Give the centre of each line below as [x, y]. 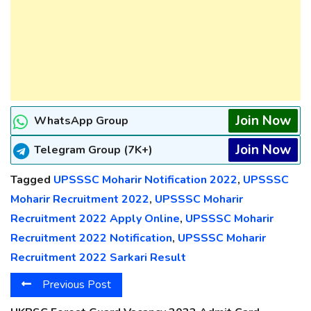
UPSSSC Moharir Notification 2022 [145, 180]
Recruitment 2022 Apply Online [95, 219]
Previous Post [77, 285]
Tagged [32, 180]
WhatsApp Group [81, 121]
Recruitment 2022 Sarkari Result [98, 258]
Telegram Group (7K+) [93, 150]
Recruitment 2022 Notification [91, 238]
